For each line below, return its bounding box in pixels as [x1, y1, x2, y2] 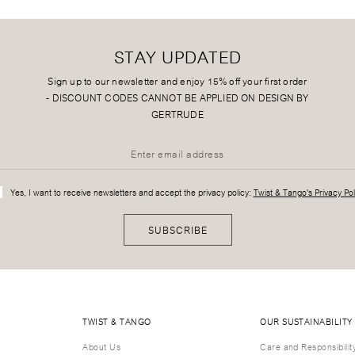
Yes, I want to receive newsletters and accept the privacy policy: [10, 185, 251, 200]
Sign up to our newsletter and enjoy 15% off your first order [48, 72, 307, 90]
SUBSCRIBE [147, 221, 208, 239]
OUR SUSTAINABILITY [260, 314, 353, 329]
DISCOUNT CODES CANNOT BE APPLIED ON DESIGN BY [52, 89, 309, 106]
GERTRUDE [151, 105, 204, 123]
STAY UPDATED [113, 40, 242, 71]
